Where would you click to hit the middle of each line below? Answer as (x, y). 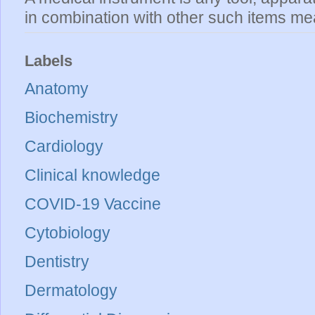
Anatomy (57, 89)
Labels (49, 60)
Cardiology (64, 147)
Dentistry (57, 262)
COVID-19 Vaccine (93, 204)
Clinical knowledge (92, 175)
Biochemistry (71, 118)
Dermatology (71, 291)
